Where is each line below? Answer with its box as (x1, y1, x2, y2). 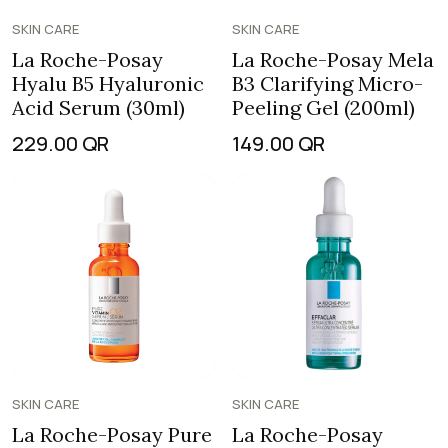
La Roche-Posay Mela (232, 47, 434, 72)
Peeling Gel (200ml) (232, 95, 415, 120)
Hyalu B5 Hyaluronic (12, 71, 204, 96)
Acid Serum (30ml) (12, 95, 185, 120)
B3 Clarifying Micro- (232, 71, 423, 96)
